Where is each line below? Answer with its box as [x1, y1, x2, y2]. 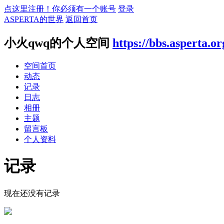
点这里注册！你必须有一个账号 [4, 4, 116, 13]
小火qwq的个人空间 [4, 36, 109, 49]
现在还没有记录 [4, 188, 60, 197]
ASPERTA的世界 [4, 15, 63, 23]
